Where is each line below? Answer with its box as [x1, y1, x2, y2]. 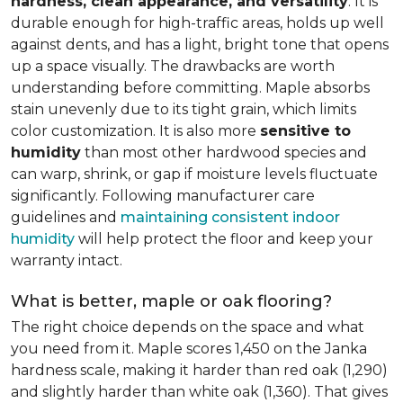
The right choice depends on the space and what [11, 318, 364, 336]
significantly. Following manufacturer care [11, 187, 315, 204]
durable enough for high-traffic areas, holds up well [11, 14, 384, 31]
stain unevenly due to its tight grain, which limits [11, 101, 356, 118]
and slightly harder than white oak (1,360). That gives [11, 383, 388, 400]
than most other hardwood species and [81, 144, 367, 161]
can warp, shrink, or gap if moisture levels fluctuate [11, 166, 378, 183]
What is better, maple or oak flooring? [11, 291, 332, 311]
